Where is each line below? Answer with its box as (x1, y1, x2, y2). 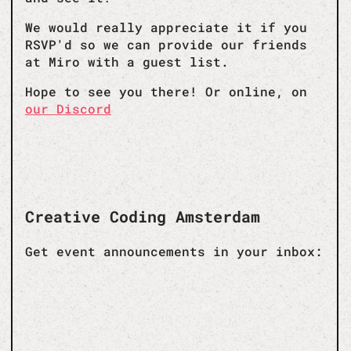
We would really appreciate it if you (25, 18, 307, 35)
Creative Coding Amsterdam (25, 205, 260, 226)
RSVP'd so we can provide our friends (25, 35, 307, 52)
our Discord (25, 100, 111, 117)
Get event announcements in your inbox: (25, 242, 323, 259)
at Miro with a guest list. (25, 52, 229, 70)
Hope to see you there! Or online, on (25, 82, 307, 100)
